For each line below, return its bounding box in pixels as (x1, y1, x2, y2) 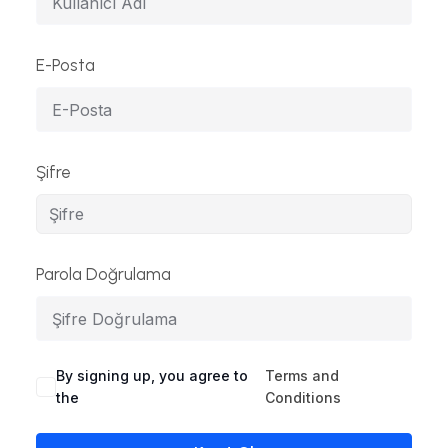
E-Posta (36, 55, 95, 75)
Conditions (265, 389, 342, 406)
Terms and (265, 367, 340, 384)
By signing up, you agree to (56, 367, 248, 384)
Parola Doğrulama (36, 264, 171, 284)
